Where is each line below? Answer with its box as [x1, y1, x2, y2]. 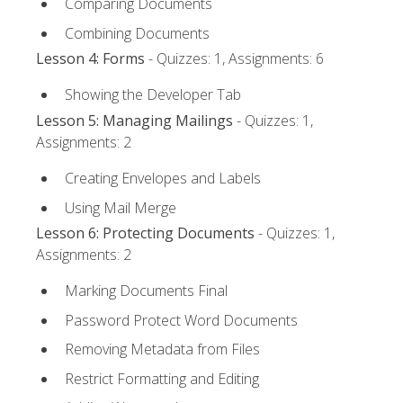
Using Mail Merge [65, 197, 176, 218]
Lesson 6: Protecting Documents [36, 222, 255, 243]
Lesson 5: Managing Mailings [36, 110, 233, 130]
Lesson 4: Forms [36, 49, 145, 69]
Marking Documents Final [65, 281, 228, 301]
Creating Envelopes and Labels [65, 168, 261, 189]
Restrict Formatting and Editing [65, 368, 259, 389]
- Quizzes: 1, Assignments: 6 [145, 49, 324, 69]
